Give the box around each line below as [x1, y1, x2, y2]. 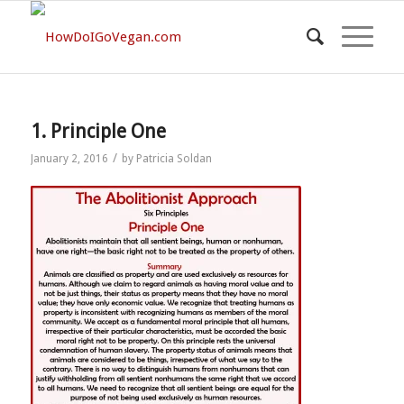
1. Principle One [30, 120, 166, 142]
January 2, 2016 [30, 152, 108, 165]
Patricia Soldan [135, 152, 212, 165]
